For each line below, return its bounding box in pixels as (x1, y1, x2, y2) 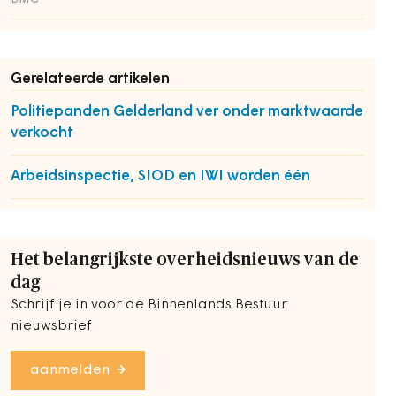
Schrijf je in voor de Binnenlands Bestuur (11, 298, 287, 312)
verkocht (11, 126, 73, 141)
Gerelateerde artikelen (11, 72, 170, 87)
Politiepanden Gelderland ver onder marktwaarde (11, 104, 363, 119)
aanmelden (30, 363, 110, 377)
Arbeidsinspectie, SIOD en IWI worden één (11, 169, 310, 184)
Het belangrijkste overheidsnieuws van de (11, 251, 359, 269)
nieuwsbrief (11, 319, 92, 333)
